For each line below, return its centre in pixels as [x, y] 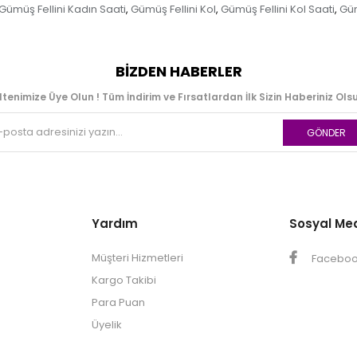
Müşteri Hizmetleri [138, 258]
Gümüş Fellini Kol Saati [278, 10]
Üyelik [107, 325]
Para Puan [119, 303]
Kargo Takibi [124, 280]
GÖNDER [326, 133]
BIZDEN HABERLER [178, 72]
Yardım [115, 224]
